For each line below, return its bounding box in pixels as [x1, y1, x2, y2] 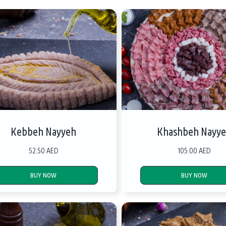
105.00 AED [178, 145, 211, 156]
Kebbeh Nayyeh [11, 125, 77, 139]
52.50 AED [28, 145, 59, 156]
